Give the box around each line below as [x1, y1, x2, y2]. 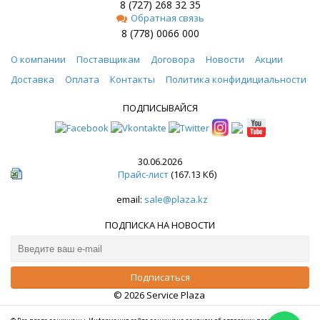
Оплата [65, 72, 99, 86]
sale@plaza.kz [144, 192, 208, 206]
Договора [151, 52, 195, 66]
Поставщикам [76, 52, 140, 66]
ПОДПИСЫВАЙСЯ [122, 101, 198, 114]
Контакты [110, 72, 155, 86]
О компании [11, 52, 66, 66]
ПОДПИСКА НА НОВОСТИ [105, 218, 215, 231]
